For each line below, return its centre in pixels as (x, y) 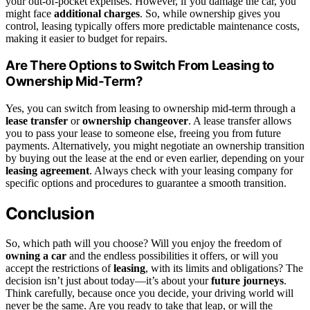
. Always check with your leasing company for (191, 171)
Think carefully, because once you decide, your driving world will (149, 293)
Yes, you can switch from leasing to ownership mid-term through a (151, 109)
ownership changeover (135, 121)
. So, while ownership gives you (210, 13)
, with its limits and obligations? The (224, 268)
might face (30, 13)
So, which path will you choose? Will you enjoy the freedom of (144, 243)
